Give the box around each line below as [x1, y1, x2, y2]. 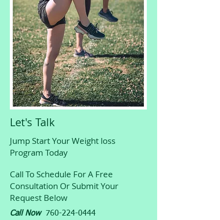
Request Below [10, 192, 67, 203]
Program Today [10, 147, 68, 158]
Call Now [10, 210, 41, 218]
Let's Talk [10, 115, 55, 129]
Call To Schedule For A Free [10, 168, 113, 180]
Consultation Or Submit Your [10, 180, 118, 192]
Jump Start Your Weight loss [10, 135, 115, 146]
